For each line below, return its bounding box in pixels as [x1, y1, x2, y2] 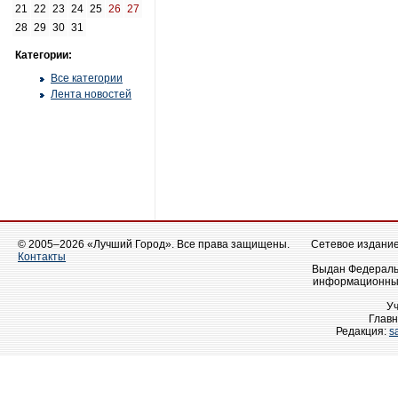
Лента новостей [51, 88, 131, 100]
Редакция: [336, 325, 389, 338]
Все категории [51, 72, 123, 84]
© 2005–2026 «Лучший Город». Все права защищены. [18, 238, 290, 251]
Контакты [18, 251, 66, 263]
